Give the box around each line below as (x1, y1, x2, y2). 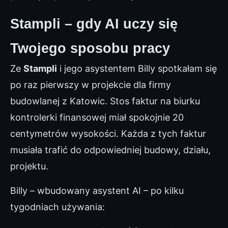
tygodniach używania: (10, 202, 105, 212)
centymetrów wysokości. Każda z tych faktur (10, 128, 206, 139)
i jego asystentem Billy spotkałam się (57, 63, 217, 74)
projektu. (10, 161, 48, 172)
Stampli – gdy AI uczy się (10, 16, 178, 32)
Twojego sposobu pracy (10, 41, 170, 56)
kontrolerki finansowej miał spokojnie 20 (10, 112, 184, 123)
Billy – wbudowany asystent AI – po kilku (10, 185, 184, 196)
